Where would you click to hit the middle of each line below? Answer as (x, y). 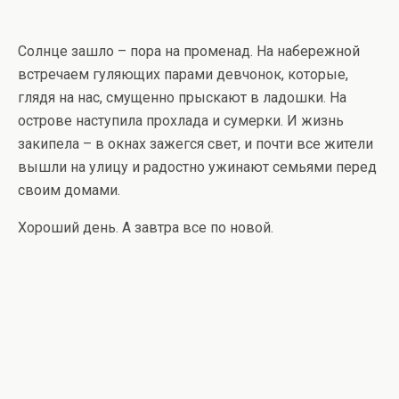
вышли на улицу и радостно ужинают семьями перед (197, 167)
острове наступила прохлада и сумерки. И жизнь (181, 121)
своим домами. (69, 191)
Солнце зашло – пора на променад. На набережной (189, 52)
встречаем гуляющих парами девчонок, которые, (183, 75)
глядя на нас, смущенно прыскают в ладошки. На (182, 98)
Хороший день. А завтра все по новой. (146, 228)
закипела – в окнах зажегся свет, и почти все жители (195, 144)
